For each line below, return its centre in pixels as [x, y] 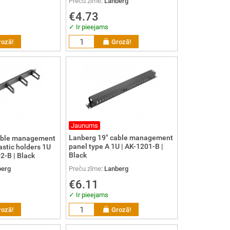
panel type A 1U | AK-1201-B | [116, 147]
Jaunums [84, 126]
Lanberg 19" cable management [121, 138]
